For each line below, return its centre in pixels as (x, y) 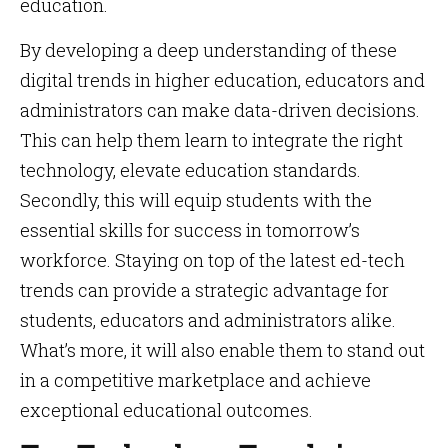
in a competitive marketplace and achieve (195, 380)
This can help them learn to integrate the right (211, 140)
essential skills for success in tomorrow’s (190, 230)
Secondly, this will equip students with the (196, 200)
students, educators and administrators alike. (208, 320)
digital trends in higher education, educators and (222, 80)
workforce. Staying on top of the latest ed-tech (212, 260)
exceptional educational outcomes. (166, 410)
